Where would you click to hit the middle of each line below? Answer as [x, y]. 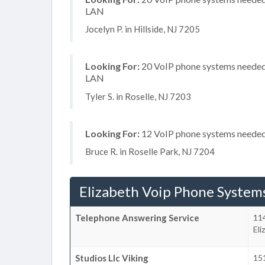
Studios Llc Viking [112, 258]
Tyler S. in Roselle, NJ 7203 [138, 96]
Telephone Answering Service [137, 217]
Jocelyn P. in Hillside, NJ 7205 [143, 29]
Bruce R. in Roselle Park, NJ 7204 [150, 151]
